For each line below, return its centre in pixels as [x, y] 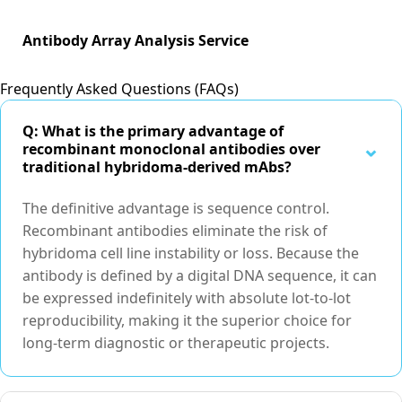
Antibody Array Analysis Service [135, 41]
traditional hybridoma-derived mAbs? [157, 167]
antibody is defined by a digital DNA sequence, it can [200, 276]
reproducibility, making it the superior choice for [187, 321]
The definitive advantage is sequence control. [176, 209]
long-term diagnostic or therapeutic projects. [176, 343]
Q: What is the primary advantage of [153, 131]
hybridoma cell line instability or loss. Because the [191, 253]
